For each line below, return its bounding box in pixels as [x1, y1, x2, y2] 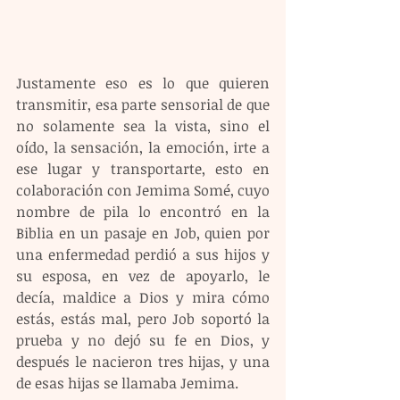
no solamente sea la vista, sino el [16, 115, 270, 136]
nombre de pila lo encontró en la [16, 201, 270, 221]
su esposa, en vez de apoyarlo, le [16, 265, 270, 286]
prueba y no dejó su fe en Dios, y [16, 329, 270, 350]
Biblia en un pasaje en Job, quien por [16, 222, 270, 243]
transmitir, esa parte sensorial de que [16, 94, 270, 114]
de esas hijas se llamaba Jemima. [16, 372, 238, 393]
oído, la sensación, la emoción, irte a [16, 137, 270, 157]
